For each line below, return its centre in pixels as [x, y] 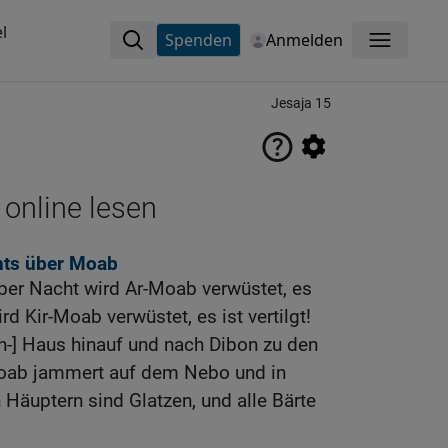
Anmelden [304, 40]
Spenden [198, 40]
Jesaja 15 [301, 103]
